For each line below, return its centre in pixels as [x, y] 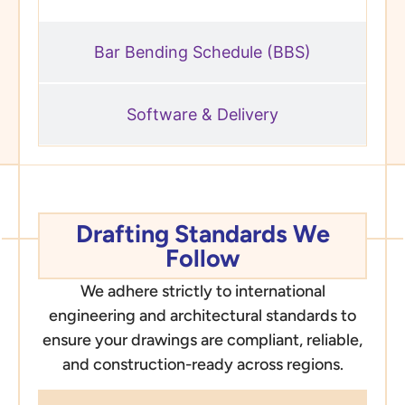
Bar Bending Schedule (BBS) [202, 52]
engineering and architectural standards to [202, 315]
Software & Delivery [202, 115]
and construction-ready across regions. [202, 364]
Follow [202, 258]
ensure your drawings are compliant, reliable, [202, 339]
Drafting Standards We [202, 233]
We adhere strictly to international [202, 291]
